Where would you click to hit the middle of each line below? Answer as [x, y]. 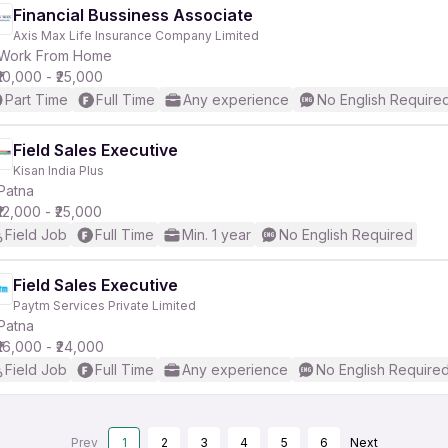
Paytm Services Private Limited [104, 305]
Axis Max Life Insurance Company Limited [136, 35]
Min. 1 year [216, 234]
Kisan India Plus [58, 170]
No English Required [346, 234]
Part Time [36, 99]
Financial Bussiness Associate [133, 15]
